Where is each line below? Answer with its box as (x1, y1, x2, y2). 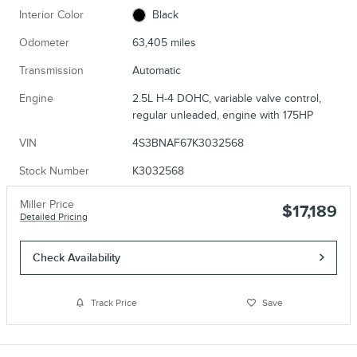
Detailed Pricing (20, 210, 88, 223)
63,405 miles (131, 35, 196, 49)
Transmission (19, 63, 84, 77)
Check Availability (33, 250, 121, 265)
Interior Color (19, 7, 84, 22)
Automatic (131, 63, 181, 77)
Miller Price (20, 197, 74, 211)
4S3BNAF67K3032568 (131, 135, 244, 150)
